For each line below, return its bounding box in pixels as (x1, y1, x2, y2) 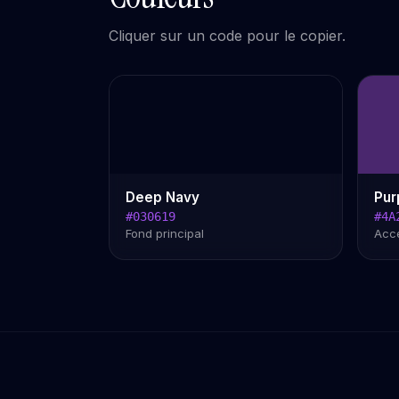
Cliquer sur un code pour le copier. (109, 27, 346, 45)
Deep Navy (125, 189, 199, 207)
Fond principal (125, 226, 204, 241)
